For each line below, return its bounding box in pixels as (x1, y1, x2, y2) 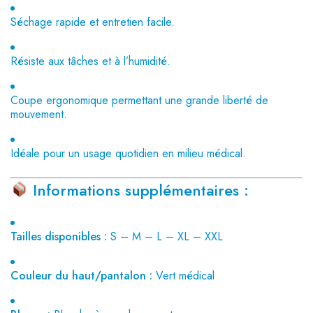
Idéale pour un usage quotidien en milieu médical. (10, 145, 246, 161)
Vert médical (152, 268, 214, 284)
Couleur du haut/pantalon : (10, 268, 152, 284)
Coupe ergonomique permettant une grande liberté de (10, 92, 268, 108)
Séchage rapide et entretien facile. (10, 14, 175, 30)
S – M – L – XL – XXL (107, 228, 223, 245)
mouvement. (10, 106, 67, 122)
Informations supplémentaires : (33, 179, 249, 201)
